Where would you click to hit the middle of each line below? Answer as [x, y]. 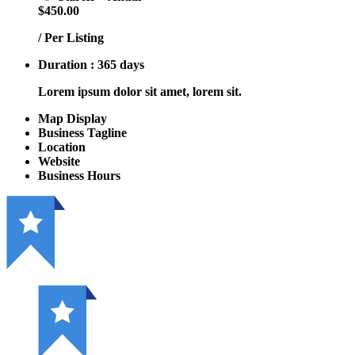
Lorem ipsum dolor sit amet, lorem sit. [140, 91]
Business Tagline [82, 132]
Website [59, 161]
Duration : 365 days [91, 64]
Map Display [73, 118]
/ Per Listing [71, 37]
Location [62, 147]
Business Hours [79, 175]
